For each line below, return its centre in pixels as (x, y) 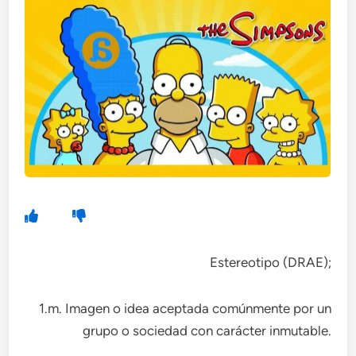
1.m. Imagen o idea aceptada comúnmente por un (185, 308)
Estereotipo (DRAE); (270, 262)
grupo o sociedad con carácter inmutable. (207, 331)
